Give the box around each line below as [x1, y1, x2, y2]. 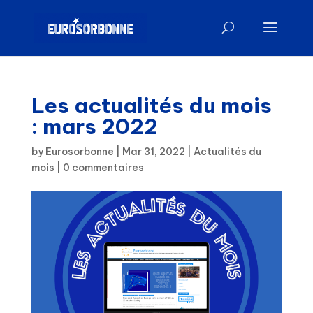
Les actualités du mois [31, 92, 272, 119]
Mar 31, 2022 [122, 145, 185, 158]
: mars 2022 [31, 113, 158, 140]
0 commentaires [62, 161, 144, 174]
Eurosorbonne [45, 145, 114, 158]
